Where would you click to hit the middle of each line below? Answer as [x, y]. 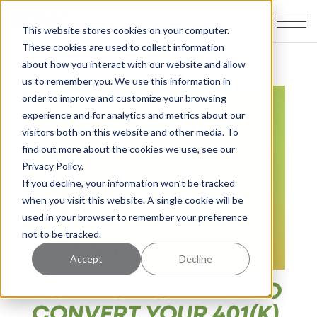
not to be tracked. [61, 234]
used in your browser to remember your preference [134, 217]
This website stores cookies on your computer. [125, 30]
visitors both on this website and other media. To [130, 132]
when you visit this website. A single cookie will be [132, 200]
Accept [87, 258]
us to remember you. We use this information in [126, 81]
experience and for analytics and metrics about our [133, 115]
